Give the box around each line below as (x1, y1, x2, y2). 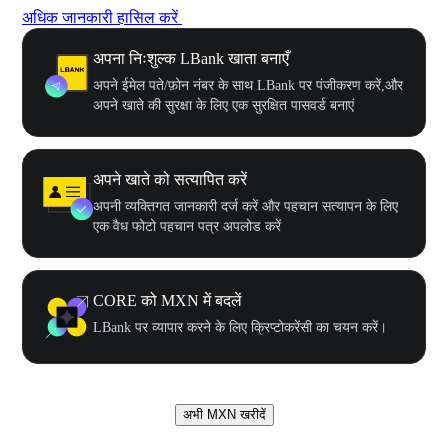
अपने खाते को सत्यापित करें (93, 170, 247, 188)
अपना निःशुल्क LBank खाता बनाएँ (93, 49, 289, 67)
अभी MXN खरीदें (182, 406, 266, 422)
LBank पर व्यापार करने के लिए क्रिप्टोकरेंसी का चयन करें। (93, 319, 387, 335)
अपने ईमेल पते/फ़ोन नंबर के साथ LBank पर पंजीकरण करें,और (93, 77, 403, 93)
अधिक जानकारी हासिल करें (22, 8, 178, 26)
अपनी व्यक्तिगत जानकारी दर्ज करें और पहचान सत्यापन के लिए (93, 198, 398, 214)
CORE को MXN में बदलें (93, 291, 242, 309)
